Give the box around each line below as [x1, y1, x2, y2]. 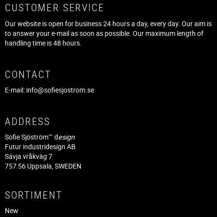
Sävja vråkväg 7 [5, 152, 52, 161]
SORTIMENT [5, 187, 62, 201]
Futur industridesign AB [5, 142, 76, 152]
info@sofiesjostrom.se [26, 85, 94, 95]
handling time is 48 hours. [5, 38, 82, 48]
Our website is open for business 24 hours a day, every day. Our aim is [5, 19, 212, 29]
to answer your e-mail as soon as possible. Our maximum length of [5, 29, 203, 38]
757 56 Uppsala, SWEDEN [5, 161, 81, 171]
